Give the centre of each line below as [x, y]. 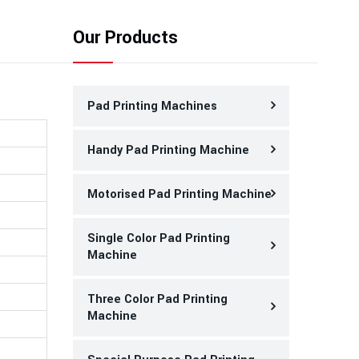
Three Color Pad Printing [157, 299]
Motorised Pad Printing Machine [179, 194]
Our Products [125, 38]
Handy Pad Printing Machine [168, 150]
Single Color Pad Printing [159, 238]
